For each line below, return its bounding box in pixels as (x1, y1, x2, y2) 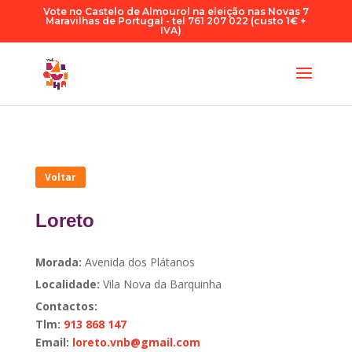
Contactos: (35, 299, 97, 314)
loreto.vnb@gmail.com (71, 335, 200, 350)
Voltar (44, 170, 76, 184)
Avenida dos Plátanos (84, 255, 195, 270)
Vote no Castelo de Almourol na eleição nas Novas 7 (42, 5, 309, 17)
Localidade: (35, 277, 103, 292)
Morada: (35, 255, 85, 270)
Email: (35, 335, 69, 350)
